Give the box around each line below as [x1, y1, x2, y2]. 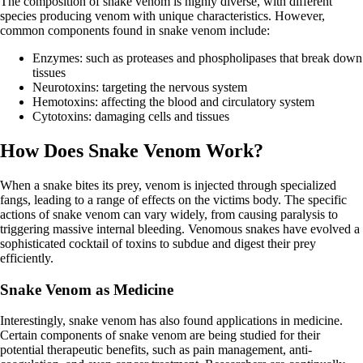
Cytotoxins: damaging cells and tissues [32, 109, 229, 124]
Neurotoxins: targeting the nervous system [32, 80, 247, 95]
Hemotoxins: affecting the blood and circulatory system [32, 95, 314, 109]
